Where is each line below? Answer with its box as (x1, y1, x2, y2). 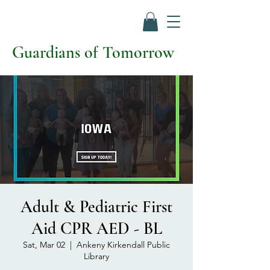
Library (84, 251, 109, 262)
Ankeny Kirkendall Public (77, 239, 170, 251)
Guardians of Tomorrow (12, 42, 174, 63)
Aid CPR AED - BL (31, 218, 162, 239)
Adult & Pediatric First (20, 196, 172, 218)
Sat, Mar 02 (23, 239, 65, 251)
